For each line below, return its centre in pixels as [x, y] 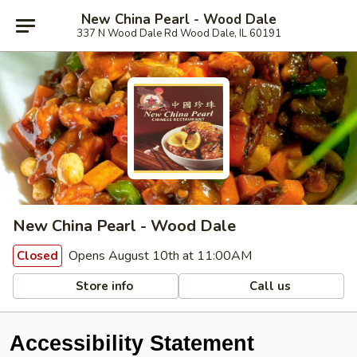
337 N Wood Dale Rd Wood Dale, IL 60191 [178, 33]
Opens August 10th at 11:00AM [159, 256]
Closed [37, 256]
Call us [269, 286]
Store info [103, 286]
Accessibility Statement [132, 343]
